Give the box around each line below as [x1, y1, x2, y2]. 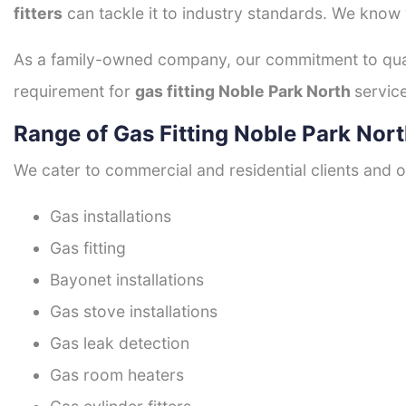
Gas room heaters [50, 365, 184, 385]
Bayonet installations [50, 270, 204, 290]
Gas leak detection [50, 333, 189, 353]
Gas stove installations [50, 302, 217, 322]
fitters [14, 4, 63, 24]
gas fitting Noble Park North [135, 82, 354, 101]
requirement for [14, 82, 135, 101]
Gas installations [50, 207, 171, 227]
